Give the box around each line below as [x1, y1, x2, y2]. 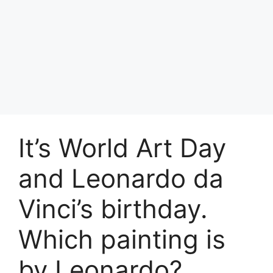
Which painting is [18, 224, 225, 255]
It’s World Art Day [18, 132, 226, 163]
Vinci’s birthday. [18, 193, 208, 224]
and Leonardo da [18, 163, 224, 194]
